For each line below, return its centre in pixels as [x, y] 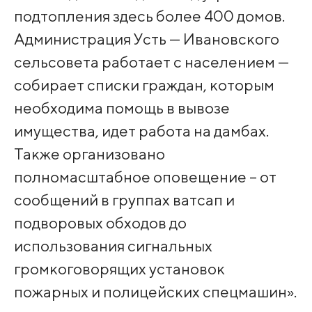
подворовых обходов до [100, 223]
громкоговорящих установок [119, 269]
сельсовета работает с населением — [151, 62]
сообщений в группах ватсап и [124, 200]
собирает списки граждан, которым [144, 85]
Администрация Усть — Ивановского [146, 39]
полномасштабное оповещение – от [145, 177]
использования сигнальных [113, 246]
